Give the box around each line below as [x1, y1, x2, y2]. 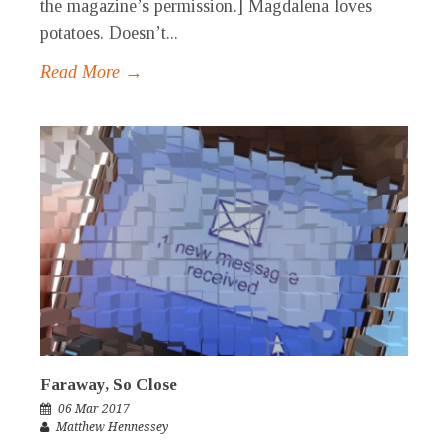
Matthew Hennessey [56, 420, 168, 435]
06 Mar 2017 [58, 402, 130, 417]
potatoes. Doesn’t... [40, 23, 178, 44]
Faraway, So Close [40, 375, 177, 395]
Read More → [40, 62, 143, 83]
